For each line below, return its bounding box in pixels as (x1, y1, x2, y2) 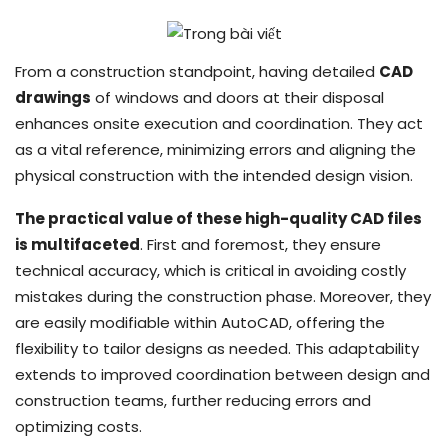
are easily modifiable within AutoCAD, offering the (15, 311, 385, 333)
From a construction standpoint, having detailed (15, 60, 379, 82)
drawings (15, 86, 91, 108)
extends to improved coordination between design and (15, 363, 430, 385)
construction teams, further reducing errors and (15, 389, 371, 411)
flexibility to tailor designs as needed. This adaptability (15, 337, 419, 359)
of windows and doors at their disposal (91, 86, 384, 108)
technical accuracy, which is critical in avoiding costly (15, 259, 406, 281)
